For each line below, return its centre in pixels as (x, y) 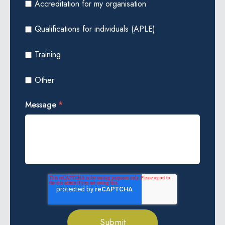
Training (47, 54)
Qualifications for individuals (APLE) (95, 29)
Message (41, 104)
